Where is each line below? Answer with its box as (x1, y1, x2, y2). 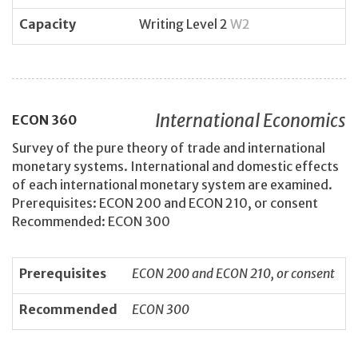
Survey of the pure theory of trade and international (12, 140, 325, 157)
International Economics (155, 109, 346, 132)
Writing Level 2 (139, 16, 230, 33)
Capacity (19, 16, 76, 33)
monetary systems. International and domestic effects (12, 158, 339, 175)
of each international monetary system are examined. (12, 177, 332, 193)
